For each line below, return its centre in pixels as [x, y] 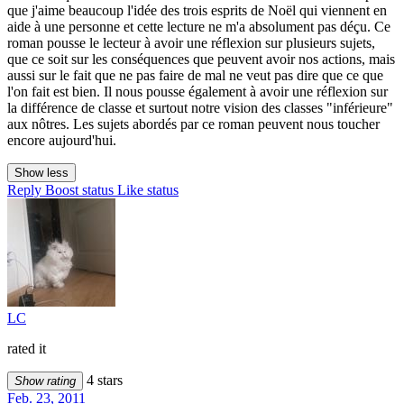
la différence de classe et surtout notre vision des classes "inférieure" [200, 108]
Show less [41, 173]
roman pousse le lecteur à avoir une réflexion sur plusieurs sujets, [191, 43]
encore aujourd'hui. [62, 141]
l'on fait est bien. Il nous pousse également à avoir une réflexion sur [197, 92]
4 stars [103, 381]
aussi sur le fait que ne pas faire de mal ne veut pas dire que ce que [195, 76]
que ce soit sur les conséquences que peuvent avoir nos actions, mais [201, 60]
